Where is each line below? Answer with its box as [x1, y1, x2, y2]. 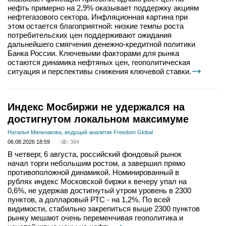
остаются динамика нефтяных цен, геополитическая [8, 58, 190, 67]
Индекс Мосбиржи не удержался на [8, 101, 185, 113]
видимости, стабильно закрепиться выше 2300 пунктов [8, 204, 200, 213]
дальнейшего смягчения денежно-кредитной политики [8, 40, 195, 49]
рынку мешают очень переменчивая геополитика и [8, 213, 183, 222]
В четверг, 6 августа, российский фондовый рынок [8, 150, 182, 159]
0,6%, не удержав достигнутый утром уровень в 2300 [8, 186, 191, 195]
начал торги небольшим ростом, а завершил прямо [8, 159, 185, 168]
